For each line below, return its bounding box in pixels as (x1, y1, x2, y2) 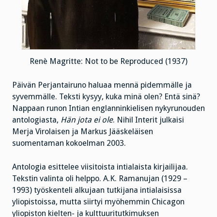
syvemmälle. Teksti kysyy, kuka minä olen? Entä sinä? (12, 92, 200, 101)
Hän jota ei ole (61, 115, 113, 124)
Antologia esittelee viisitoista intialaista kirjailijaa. (12, 162, 188, 171)
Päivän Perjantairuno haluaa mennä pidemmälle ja (12, 80, 192, 90)
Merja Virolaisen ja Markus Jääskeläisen (12, 126, 153, 136)
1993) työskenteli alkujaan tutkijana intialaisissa (12, 185, 182, 195)
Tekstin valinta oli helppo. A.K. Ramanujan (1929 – (12, 173, 187, 183)
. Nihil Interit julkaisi (113, 115, 184, 124)
